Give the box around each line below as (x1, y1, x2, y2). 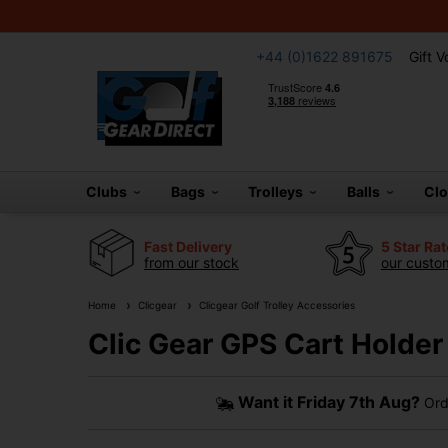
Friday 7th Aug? (296, 392, 420, 412)
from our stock (144, 253, 239, 271)
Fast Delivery (144, 237, 232, 255)
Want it (237, 392, 297, 412)
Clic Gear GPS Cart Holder (88, 327, 443, 361)
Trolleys (248, 183, 310, 200)
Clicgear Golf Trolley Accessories (193, 299, 355, 311)
